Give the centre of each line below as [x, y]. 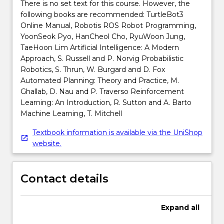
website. [47, 143]
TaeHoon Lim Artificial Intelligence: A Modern [100, 47]
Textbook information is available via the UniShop [117, 132]
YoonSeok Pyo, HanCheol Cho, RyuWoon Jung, [103, 36]
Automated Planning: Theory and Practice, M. [100, 80]
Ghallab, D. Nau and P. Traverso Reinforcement [102, 91]
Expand [175, 207]
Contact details [64, 178]
